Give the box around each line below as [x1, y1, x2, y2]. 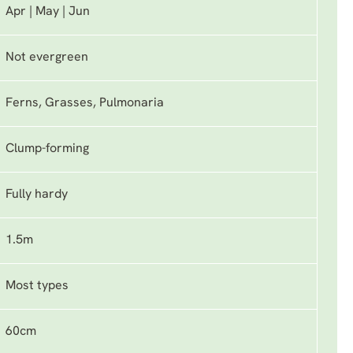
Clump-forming [6, 143, 89, 155]
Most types [6, 280, 69, 292]
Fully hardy [6, 188, 68, 201]
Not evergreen [6, 51, 88, 64]
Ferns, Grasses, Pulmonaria [6, 97, 164, 110]
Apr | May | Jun [6, 6, 90, 18]
